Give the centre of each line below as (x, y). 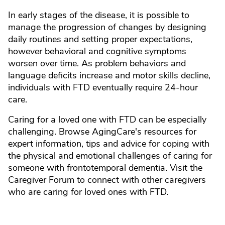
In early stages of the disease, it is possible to (99, 15)
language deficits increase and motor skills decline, (109, 75)
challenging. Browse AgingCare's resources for (102, 132)
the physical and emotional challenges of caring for (110, 156)
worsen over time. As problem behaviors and (97, 63)
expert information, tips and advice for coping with (109, 144)
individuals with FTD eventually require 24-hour (103, 87)
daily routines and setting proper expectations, (100, 39)
